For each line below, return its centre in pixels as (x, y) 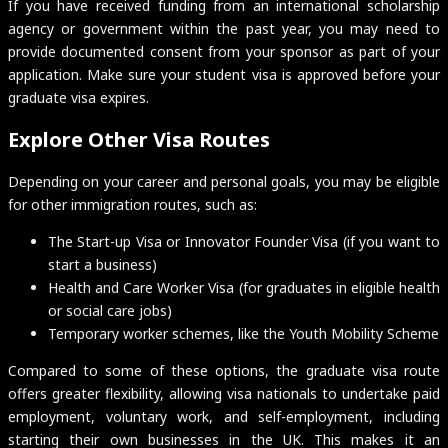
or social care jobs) (110, 311)
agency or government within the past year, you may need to (224, 28)
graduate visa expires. (78, 97)
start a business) (102, 265)
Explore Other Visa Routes (139, 139)
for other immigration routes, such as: (132, 205)
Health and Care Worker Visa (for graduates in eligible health (244, 288)
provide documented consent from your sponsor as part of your (224, 51)
